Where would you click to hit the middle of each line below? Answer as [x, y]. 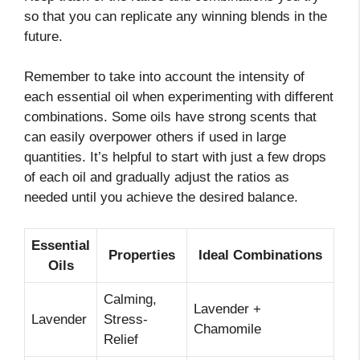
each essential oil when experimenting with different [179, 97]
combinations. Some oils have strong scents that [170, 117]
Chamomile [227, 329]
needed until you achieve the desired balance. [161, 198]
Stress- [126, 319]
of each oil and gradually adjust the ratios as [157, 178]
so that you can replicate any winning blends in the [176, 16]
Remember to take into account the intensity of [164, 77]
